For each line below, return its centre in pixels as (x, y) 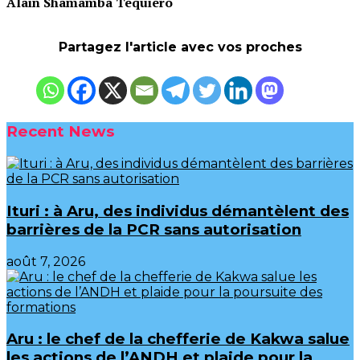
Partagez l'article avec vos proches (180, 47)
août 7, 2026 (46, 261)
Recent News (60, 132)
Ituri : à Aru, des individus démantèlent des (178, 211)
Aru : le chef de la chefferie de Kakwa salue (178, 339)
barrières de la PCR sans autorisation (154, 229)
